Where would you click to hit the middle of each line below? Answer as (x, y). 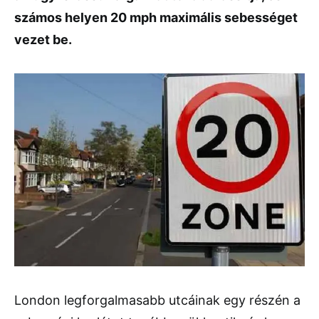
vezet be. (43, 40)
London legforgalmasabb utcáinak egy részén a (157, 300)
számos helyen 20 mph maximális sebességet (156, 17)
